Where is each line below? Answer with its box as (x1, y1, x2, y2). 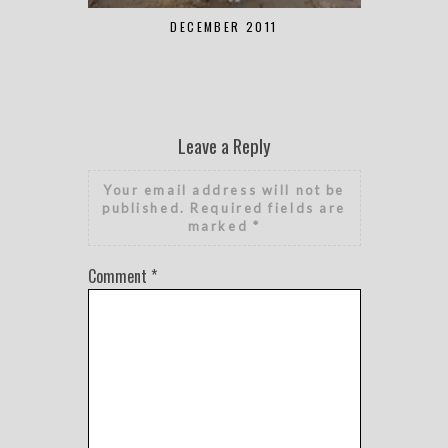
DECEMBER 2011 (170, 18, 278, 36)
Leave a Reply (177, 132, 271, 160)
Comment (87, 264, 151, 289)
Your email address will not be (103, 182, 345, 199)
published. (102, 200, 186, 217)
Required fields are (190, 200, 346, 217)
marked (187, 218, 253, 235)
